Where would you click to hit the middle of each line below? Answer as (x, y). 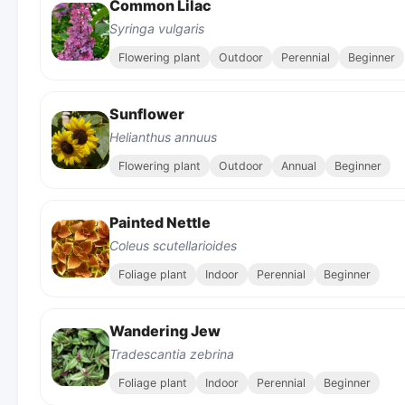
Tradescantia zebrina (172, 353)
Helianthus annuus (163, 137)
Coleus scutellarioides (173, 245)
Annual (299, 165)
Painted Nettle (160, 222)
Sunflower (147, 113)
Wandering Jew (165, 330)
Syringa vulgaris (157, 28)
